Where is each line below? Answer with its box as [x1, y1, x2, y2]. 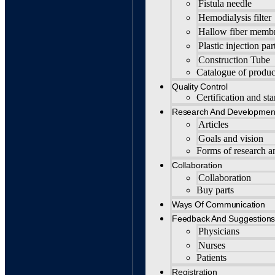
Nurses [198, 240, 225, 250]
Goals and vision [198, 133, 263, 144]
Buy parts [196, 185, 234, 195]
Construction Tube [198, 55, 270, 65]
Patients [196, 252, 227, 263]
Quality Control [172, 82, 228, 91]
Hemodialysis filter [198, 12, 271, 23]
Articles [198, 119, 228, 130]
